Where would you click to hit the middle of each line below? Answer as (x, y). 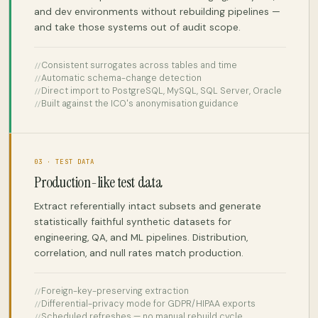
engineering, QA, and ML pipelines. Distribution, (141, 237)
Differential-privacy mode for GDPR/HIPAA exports (148, 303)
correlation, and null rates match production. (139, 253)
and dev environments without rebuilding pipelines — (157, 11)
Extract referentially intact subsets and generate (148, 206)
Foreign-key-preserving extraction (115, 291)
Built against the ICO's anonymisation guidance (140, 103)
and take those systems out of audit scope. (137, 27)
